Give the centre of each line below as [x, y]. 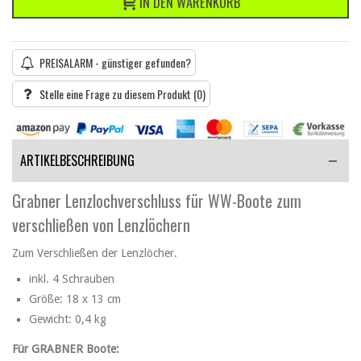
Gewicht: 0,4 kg [68, 319]
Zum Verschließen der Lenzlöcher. [95, 253]
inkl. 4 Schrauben [72, 278]
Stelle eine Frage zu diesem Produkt [116, 94]
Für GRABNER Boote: [66, 349]
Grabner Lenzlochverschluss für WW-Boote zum [157, 200]
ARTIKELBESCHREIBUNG [77, 160]
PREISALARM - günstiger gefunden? [115, 63]
